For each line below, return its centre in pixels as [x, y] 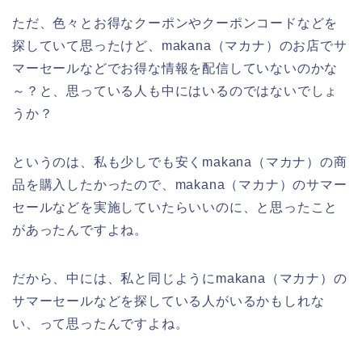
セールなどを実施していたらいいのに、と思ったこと [175, 208]
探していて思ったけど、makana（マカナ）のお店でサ [180, 46]
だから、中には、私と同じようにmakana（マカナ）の [180, 279]
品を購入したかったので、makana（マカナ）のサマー [180, 185]
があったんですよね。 [80, 230]
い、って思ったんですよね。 [101, 324]
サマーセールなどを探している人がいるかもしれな [168, 301]
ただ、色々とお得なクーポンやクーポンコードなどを [175, 23]
